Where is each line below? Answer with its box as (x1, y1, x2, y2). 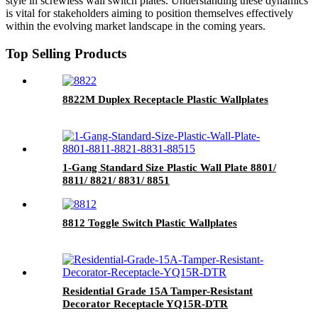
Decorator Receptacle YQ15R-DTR (62, 298, 228, 310)
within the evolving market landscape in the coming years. (6, 19, 265, 32)
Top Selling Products (6, 45, 126, 61)
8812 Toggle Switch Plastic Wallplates (62, 217, 237, 229)
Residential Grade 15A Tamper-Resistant (62, 285, 253, 297)
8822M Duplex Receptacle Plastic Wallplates (62, 94, 268, 106)
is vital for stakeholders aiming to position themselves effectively (6, 6, 293, 19)
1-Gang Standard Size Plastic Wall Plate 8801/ (62, 162, 276, 174)
